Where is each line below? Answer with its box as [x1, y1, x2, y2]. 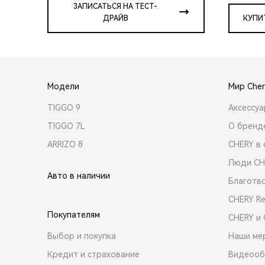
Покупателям [47, 209, 100, 219]
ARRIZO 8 [47, 139, 83, 149]
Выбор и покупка [47, 231, 116, 241]
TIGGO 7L [47, 121, 85, 131]
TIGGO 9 [47, 102, 80, 112]
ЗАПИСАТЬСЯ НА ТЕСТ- [73, 2, 157, 11]
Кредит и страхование [47, 249, 140, 259]
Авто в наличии [47, 170, 110, 180]
